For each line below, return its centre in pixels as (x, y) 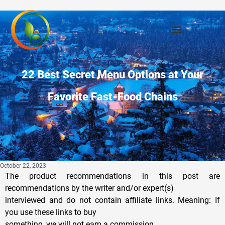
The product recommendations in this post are (113, 176)
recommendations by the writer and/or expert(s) (89, 188)
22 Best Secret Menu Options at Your (113, 74)
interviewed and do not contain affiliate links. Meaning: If (113, 200)
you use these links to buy (51, 212)
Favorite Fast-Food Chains (113, 96)
